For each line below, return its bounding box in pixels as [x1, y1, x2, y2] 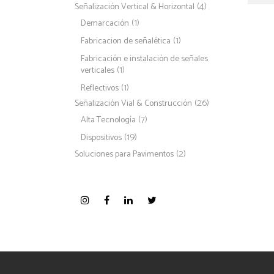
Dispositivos [81, 131, 122, 145]
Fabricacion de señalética [81, 34, 171, 48]
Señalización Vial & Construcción [75, 97, 192, 111]
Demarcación [81, 17, 129, 31]
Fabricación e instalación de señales [81, 52, 208, 66]
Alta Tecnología [81, 113, 136, 127]
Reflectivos [81, 81, 119, 95]
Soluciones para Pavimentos [75, 147, 174, 161]
